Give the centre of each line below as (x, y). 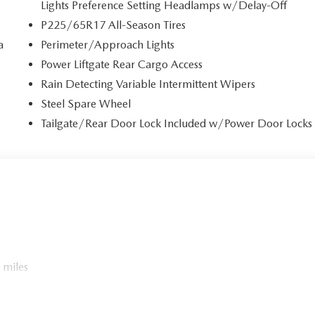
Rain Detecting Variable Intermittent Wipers (148, 84)
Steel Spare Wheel (86, 103)
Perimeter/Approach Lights (108, 44)
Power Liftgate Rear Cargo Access (122, 64)
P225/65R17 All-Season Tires (114, 25)
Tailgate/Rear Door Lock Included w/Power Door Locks (177, 123)
